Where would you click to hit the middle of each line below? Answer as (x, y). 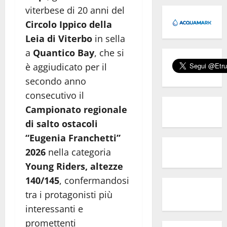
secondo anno (56, 81)
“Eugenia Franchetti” (73, 138)
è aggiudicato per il (66, 67)
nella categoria (78, 152)
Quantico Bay (64, 53)
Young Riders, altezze (74, 166)
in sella (109, 39)
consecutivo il (55, 96)
